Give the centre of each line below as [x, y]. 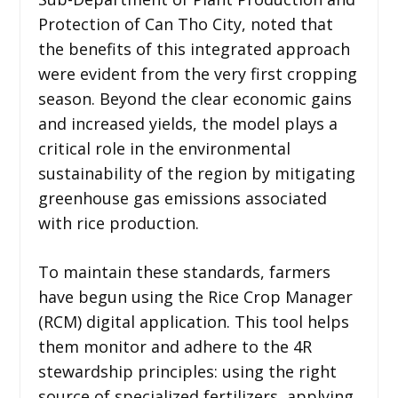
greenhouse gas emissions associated [182, 198]
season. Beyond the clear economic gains [195, 98]
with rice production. [118, 223]
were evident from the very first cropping [197, 73]
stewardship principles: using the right [187, 371]
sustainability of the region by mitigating [196, 173]
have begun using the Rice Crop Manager [195, 296]
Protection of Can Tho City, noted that [185, 24]
